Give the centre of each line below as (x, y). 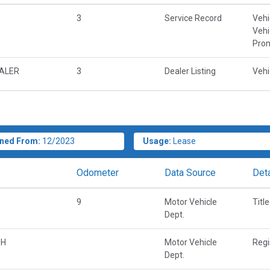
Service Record (193, 18)
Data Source (190, 173)
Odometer (98, 173)
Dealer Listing (190, 71)
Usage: (157, 141)
